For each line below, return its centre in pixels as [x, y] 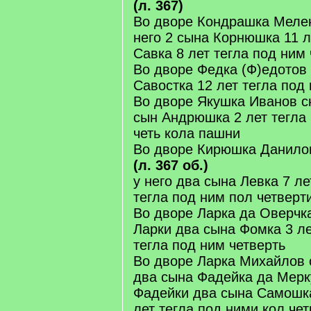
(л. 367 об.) [171, 165]
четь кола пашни [187, 133]
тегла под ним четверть [209, 245]
